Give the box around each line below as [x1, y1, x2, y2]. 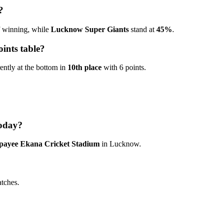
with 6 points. [102, 63, 146, 72]
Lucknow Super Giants [51, 25, 129, 34]
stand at [129, 25, 156, 34]
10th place [68, 63, 102, 72]
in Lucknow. [100, 140, 141, 148]
